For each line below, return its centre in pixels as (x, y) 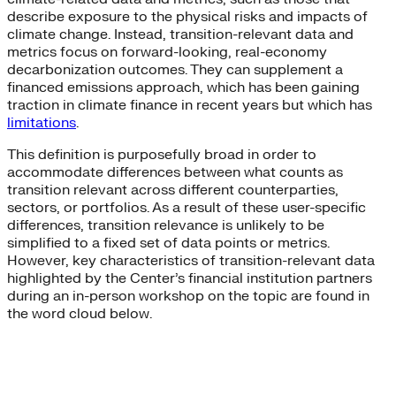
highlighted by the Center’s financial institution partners (190, 279)
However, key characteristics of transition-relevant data (191, 261)
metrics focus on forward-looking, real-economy (167, 53)
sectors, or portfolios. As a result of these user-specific (187, 208)
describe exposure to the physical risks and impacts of (187, 17)
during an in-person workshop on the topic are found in (188, 297)
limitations (42, 123)
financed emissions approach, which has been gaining (183, 88)
